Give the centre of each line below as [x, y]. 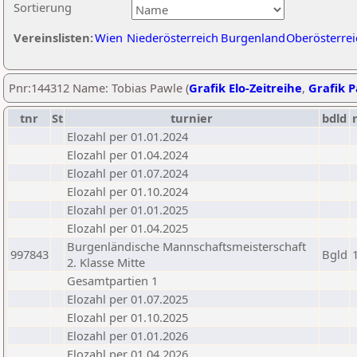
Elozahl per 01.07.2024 [127, 173]
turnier [192, 118]
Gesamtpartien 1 [112, 280]
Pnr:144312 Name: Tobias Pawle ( [99, 88]
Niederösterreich [173, 37]
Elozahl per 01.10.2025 [127, 317]
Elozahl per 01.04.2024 [127, 155]
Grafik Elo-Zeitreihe [245, 88]
